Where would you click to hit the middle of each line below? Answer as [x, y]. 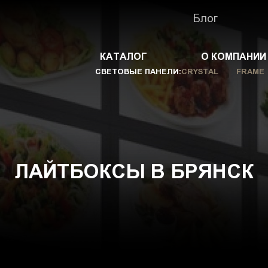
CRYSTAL [200, 71]
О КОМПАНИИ [233, 56]
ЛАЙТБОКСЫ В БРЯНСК [134, 171]
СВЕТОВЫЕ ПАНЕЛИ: [138, 71]
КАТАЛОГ [123, 56]
